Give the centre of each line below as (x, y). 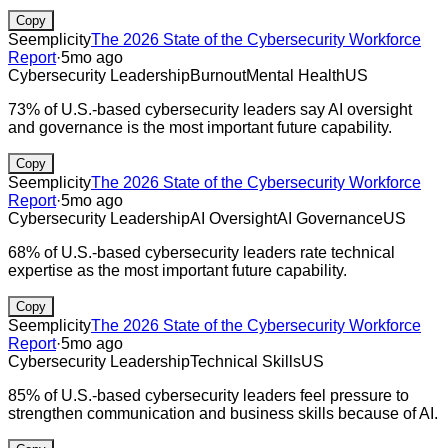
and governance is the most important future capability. (200, 127)
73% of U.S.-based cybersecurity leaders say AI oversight (210, 109)
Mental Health (295, 75)
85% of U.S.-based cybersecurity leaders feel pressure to (208, 395)
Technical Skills (245, 361)
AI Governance (330, 218)
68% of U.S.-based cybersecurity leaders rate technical (201, 252)
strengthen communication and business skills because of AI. (223, 413)
